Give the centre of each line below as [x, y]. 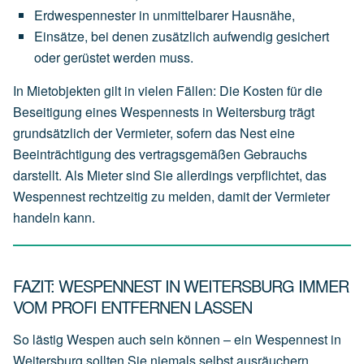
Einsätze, [61, 37]
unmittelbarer [191, 15]
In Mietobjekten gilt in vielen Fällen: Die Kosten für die [168, 91]
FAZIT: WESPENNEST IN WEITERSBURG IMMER [181, 286]
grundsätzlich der [64, 133]
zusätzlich [181, 37]
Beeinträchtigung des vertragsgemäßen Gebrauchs [160, 154]
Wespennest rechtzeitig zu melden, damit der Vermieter [171, 197]
